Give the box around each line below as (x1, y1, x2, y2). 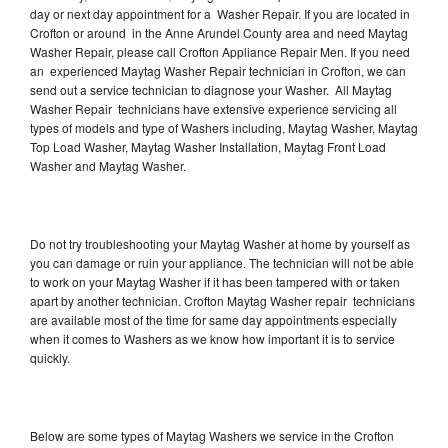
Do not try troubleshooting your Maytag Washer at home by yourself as (30, 234, 410, 252)
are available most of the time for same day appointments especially (30, 310, 397, 328)
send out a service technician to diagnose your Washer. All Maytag (30, 80, 392, 98)
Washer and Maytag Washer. (30, 156, 186, 174)
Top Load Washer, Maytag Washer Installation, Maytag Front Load (30, 137, 386, 155)
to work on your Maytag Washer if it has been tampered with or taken (30, 272, 400, 290)
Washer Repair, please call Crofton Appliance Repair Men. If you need (30, 42, 410, 60)
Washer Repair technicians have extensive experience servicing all (30, 99, 397, 117)
